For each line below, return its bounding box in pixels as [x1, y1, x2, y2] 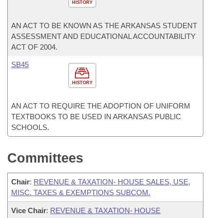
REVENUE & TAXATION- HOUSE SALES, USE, [34, 178, 190, 186]
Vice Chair [11, 206, 46, 215]
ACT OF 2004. [11, 43, 57, 51]
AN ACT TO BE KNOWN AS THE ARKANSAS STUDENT [11, 21, 197, 30]
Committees [7, 151, 83, 165]
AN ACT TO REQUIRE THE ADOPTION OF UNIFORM [11, 102, 190, 110]
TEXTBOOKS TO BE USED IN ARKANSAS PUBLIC [11, 112, 181, 121]
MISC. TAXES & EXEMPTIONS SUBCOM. [11, 188, 150, 197]
